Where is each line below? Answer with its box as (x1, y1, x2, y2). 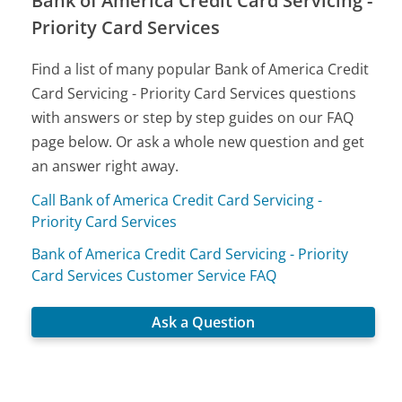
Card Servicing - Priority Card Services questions (31, 83, 357, 103)
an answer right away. (31, 155, 179, 176)
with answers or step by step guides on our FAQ (31, 107, 354, 127)
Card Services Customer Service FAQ (31, 265, 277, 285)
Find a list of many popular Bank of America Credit (31, 58, 370, 79)
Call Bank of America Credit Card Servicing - (31, 189, 323, 210)
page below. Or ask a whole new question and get (31, 131, 365, 152)
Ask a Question (152, 311, 256, 332)
